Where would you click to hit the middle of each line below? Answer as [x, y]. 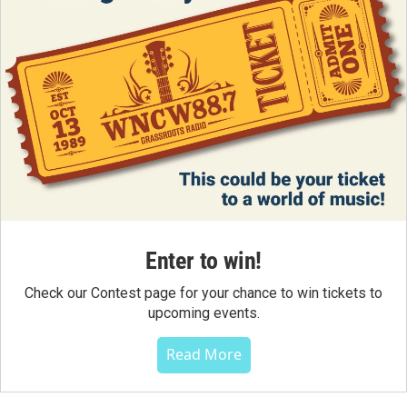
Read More [203, 355]
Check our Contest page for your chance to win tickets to [203, 293]
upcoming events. [203, 313]
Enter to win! [203, 261]
